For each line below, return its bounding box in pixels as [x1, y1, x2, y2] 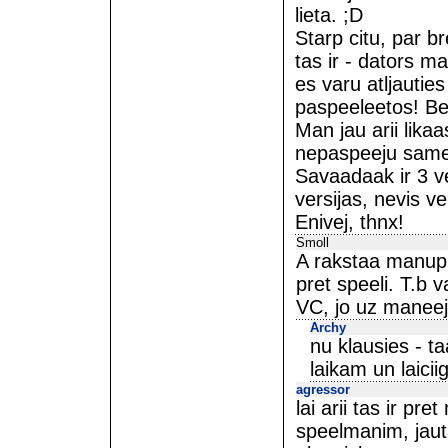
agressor [296, 382, 350, 397]
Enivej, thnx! [295, 211, 404, 233]
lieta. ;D [295, 4, 363, 26]
